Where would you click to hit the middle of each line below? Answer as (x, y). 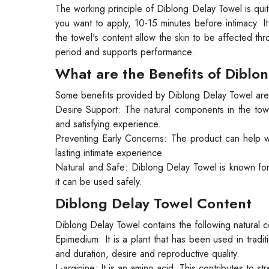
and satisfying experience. (108, 124)
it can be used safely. (99, 182)
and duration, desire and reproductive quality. (147, 254)
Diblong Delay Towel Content (153, 203)
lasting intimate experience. (110, 153)
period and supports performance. (125, 52)
